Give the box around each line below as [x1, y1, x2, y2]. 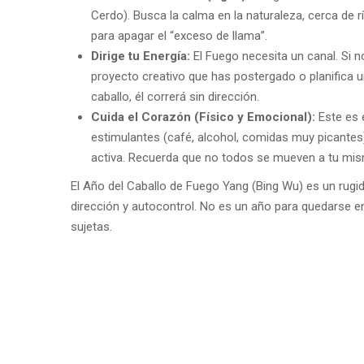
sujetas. [71, 219, 112, 235]
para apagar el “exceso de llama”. [91, 28, 267, 44]
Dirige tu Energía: [91, 49, 190, 64]
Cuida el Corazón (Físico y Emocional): [91, 110, 315, 125]
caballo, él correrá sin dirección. [91, 89, 259, 105]
